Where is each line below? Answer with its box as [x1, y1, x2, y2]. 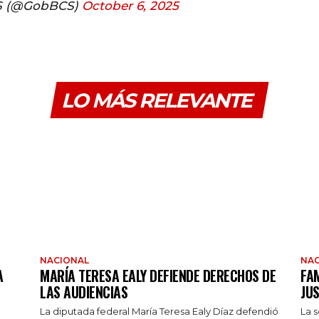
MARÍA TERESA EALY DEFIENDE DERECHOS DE [40, 264, 276, 286]
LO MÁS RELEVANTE [61, 88, 251, 113]
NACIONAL [40, 254, 89, 266]
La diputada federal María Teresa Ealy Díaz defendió [40, 305, 278, 317]
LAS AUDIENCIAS [40, 281, 127, 303]
